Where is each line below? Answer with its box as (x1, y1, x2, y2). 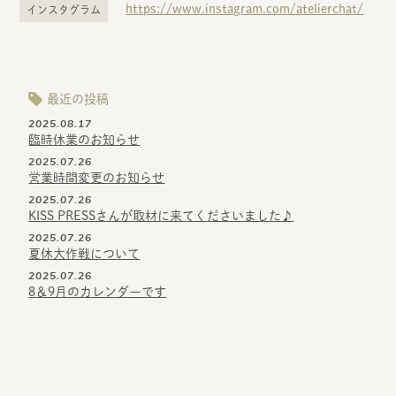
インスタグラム (27, 4, 102, 16)
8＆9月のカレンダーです (28, 286, 167, 299)
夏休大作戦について (28, 247, 141, 261)
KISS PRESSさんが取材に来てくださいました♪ (28, 209, 294, 223)
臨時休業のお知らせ (28, 133, 141, 147)
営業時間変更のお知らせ (28, 171, 165, 185)
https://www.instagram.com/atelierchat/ (126, 3, 364, 16)
